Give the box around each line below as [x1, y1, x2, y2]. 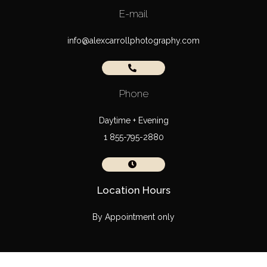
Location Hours [97, 184, 170, 196]
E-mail [119, 7, 148, 20]
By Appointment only [92, 212, 175, 222]
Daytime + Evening [98, 115, 169, 125]
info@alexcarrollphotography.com [67, 35, 200, 45]
